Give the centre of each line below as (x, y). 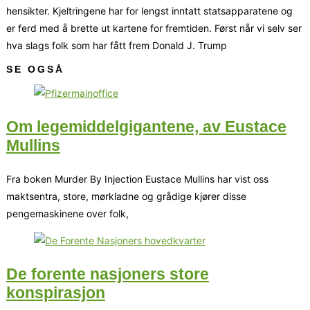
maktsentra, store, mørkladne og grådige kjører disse (126, 197)
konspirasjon (56, 293)
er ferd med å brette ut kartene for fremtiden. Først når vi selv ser (154, 28)
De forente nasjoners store (108, 274)
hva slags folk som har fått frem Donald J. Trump (117, 45)
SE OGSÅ (35, 69)
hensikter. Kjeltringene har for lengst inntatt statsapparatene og (149, 10)
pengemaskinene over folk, (67, 214)
